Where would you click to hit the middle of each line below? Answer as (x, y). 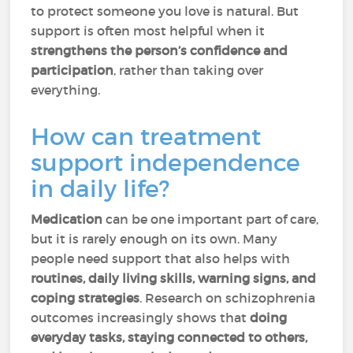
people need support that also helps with (161, 258)
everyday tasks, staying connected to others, (169, 337)
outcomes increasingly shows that (139, 318)
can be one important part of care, (211, 219)
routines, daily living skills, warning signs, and (174, 278)
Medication (67, 219)
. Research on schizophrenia (228, 298)
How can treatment (146, 137)
